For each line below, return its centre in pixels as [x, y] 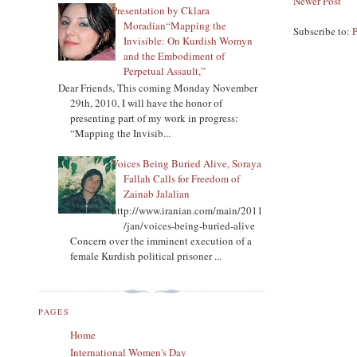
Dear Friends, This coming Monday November [158, 88]
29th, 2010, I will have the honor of [146, 103]
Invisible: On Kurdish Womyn [188, 40]
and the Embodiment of [175, 55]
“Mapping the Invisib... [120, 133]
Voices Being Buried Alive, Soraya [187, 163]
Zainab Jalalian [157, 193]
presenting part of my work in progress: [154, 118]
